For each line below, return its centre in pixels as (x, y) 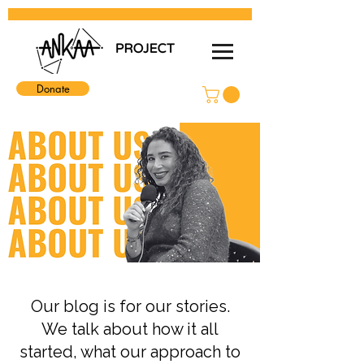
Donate (53, 89)
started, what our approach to (130, 351)
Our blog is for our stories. (130, 306)
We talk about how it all (130, 329)
